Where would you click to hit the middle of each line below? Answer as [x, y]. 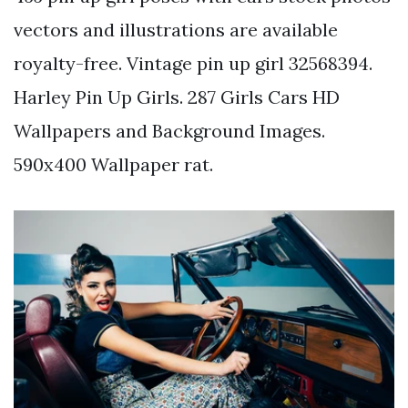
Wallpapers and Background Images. [169, 131]
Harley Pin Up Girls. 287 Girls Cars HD [177, 97]
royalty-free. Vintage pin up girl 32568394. [193, 64]
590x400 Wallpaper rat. [113, 165]
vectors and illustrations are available [176, 30]
